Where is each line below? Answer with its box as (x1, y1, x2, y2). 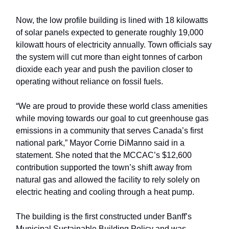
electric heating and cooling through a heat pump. (16, 188, 194, 197)
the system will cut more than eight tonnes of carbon (16, 53, 202, 62)
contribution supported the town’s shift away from (16, 163, 192, 172)
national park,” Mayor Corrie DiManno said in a (16, 139, 185, 148)
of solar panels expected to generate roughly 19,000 (16, 28, 203, 37)
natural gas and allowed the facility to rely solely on (16, 175, 200, 185)
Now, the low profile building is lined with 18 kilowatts (16, 16, 208, 25)
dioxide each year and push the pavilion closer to (16, 65, 193, 74)
